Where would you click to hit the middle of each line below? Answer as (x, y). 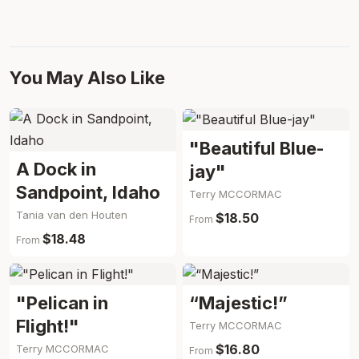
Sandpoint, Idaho (88, 193)
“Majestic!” (238, 303)
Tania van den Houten (72, 215)
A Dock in (56, 169)
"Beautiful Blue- (257, 149)
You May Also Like (87, 78)
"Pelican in (62, 303)
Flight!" (48, 327)
